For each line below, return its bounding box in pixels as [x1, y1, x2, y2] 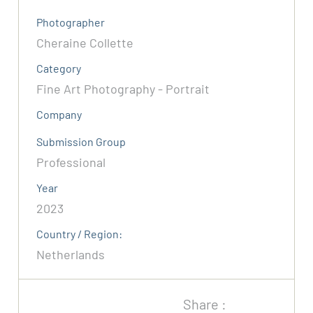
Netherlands [36, 247, 105, 263]
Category [36, 61, 82, 75]
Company [36, 108, 82, 122]
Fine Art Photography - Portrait [36, 81, 210, 97]
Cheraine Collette [36, 35, 134, 51]
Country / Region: [36, 227, 123, 241]
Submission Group [36, 135, 126, 149]
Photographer [36, 15, 105, 29]
